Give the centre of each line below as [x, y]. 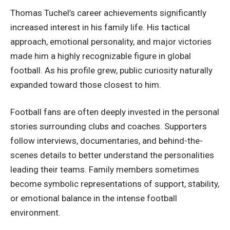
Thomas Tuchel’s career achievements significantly [108, 13]
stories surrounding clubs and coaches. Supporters [109, 126]
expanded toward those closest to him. [86, 84]
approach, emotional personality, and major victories [111, 41]
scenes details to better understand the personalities [112, 155]
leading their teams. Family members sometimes [105, 169]
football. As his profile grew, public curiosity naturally [111, 70]
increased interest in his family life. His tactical [100, 27]
